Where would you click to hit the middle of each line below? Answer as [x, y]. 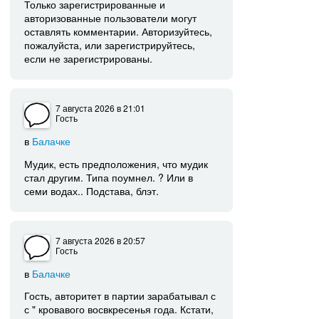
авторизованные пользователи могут [111, 18]
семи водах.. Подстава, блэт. [92, 190]
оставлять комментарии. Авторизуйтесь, [119, 32]
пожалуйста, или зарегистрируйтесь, [110, 45]
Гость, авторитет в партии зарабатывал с [120, 296]
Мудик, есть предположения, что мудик [116, 163]
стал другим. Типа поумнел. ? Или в [109, 177]
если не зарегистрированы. [89, 59]
